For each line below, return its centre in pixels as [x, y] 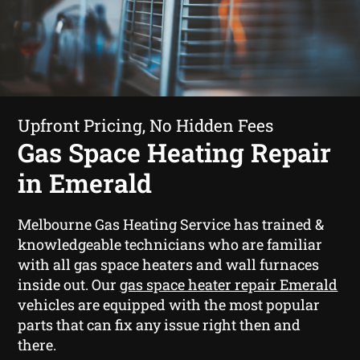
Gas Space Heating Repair [175, 152]
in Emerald [85, 182]
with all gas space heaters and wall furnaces [169, 264]
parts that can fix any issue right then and [160, 324]
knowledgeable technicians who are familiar [170, 244]
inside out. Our [69, 284]
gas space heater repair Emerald [229, 284]
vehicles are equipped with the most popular [169, 304]
